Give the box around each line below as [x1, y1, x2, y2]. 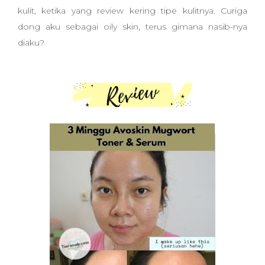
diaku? [18, 37, 44, 48]
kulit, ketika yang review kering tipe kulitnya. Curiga [18, 5, 247, 16]
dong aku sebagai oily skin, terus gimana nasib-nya [18, 21, 247, 32]
